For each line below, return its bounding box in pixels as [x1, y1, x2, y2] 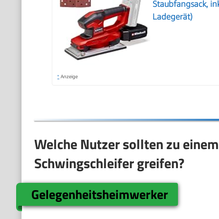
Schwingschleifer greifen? [34, 152, 184, 174]
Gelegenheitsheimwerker [31, 184, 169, 204]
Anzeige [59, 73, 78, 79]
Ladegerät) [153, 11, 193, 22]
